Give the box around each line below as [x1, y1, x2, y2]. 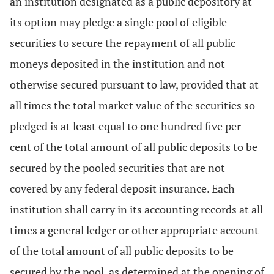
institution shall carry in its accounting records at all [10, 202, 263, 217]
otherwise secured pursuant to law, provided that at [10, 77, 259, 92]
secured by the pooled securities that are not [10, 160, 225, 175]
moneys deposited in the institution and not [10, 56, 225, 71]
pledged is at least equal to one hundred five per [10, 119, 241, 133]
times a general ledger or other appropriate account [10, 223, 259, 237]
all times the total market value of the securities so [10, 98, 255, 113]
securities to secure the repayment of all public [10, 35, 235, 50]
